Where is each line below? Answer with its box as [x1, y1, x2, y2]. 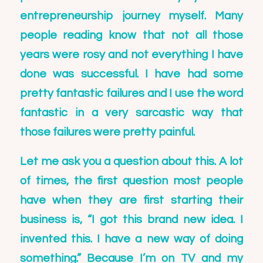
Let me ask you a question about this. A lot [19, 155, 244, 167]
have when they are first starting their [19, 194, 244, 206]
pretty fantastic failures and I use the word [19, 87, 244, 100]
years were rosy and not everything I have [19, 49, 244, 61]
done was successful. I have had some [19, 68, 244, 80]
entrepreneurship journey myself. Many [19, 10, 244, 22]
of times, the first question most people [19, 174, 244, 187]
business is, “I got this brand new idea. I [19, 213, 244, 225]
